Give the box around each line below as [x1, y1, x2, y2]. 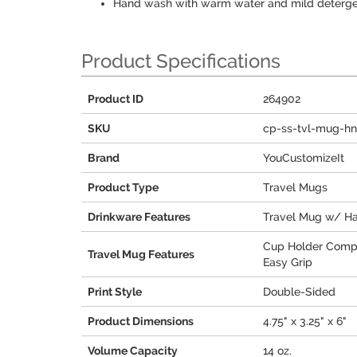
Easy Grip [263, 256, 312, 269]
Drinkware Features [88, 210, 190, 223]
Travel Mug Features [88, 248, 194, 261]
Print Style [88, 285, 142, 298]
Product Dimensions [88, 315, 194, 328]
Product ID [88, 92, 143, 105]
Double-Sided [263, 285, 335, 298]
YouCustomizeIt [263, 151, 344, 164]
